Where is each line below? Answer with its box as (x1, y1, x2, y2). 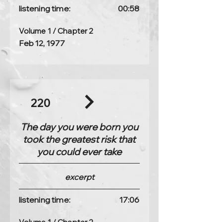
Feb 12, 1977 (18, 38, 65, 48)
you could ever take (37, 146, 121, 158)
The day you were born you (20, 121, 138, 133)
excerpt (64, 172, 94, 182)
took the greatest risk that (23, 133, 135, 145)
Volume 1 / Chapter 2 (18, 26, 94, 36)
